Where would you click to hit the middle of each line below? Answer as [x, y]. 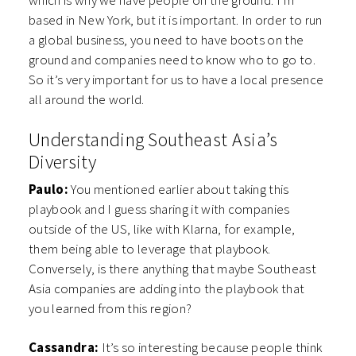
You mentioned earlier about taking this [178, 190]
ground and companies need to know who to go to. [172, 60]
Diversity [62, 162]
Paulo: [48, 190]
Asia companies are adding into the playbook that [167, 289]
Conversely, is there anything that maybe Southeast [173, 269]
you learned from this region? [110, 309]
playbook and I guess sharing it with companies [159, 209]
